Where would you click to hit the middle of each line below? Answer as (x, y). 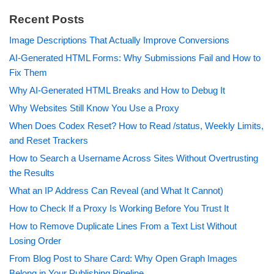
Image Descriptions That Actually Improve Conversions (119, 40)
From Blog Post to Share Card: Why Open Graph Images (123, 259)
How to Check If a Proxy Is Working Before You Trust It (119, 209)
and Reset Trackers (49, 141)
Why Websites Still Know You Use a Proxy (94, 108)
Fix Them (28, 73)
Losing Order (35, 241)
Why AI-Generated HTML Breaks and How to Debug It (117, 91)
